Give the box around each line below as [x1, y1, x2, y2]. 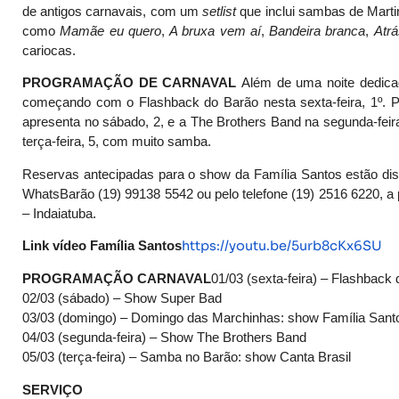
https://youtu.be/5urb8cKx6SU [182, 238, 382, 255]
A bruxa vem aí [169, 23, 261, 38]
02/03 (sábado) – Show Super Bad [22, 291, 222, 306]
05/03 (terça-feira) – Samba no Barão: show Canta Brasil [22, 350, 351, 365]
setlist [202, 4, 240, 19]
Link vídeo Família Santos [22, 239, 182, 254]
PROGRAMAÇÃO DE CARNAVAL [22, 76, 242, 91]
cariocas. [22, 43, 76, 58]
